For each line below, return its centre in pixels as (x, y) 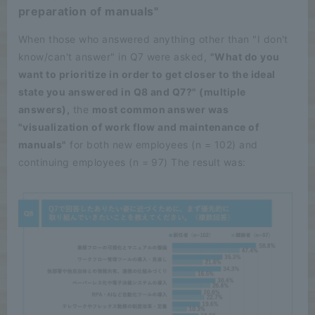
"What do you (245, 56)
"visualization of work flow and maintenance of (139, 127)
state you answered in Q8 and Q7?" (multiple (132, 91)
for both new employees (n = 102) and (162, 144)
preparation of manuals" (89, 11)
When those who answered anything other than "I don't (153, 39)
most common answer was (160, 109)
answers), (44, 109)
